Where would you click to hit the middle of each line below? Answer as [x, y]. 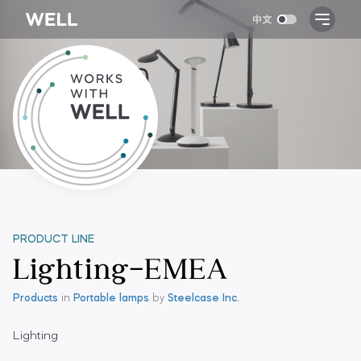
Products [35, 299]
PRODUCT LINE [54, 240]
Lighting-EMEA [121, 266]
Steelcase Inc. [203, 299]
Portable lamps [111, 299]
